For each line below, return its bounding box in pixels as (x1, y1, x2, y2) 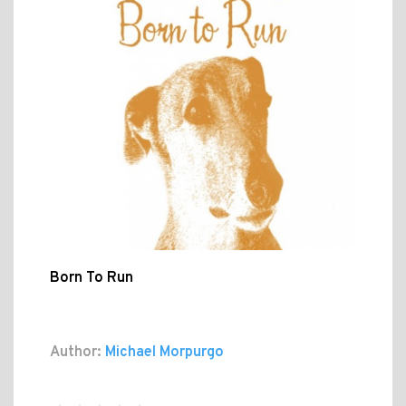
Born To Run (50, 269, 133, 288)
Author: (50, 343, 101, 362)
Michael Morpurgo (101, 343, 224, 362)
